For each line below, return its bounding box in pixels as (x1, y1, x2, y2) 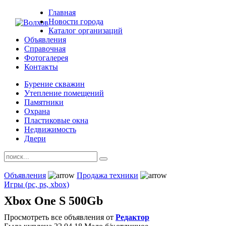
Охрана (24, 107, 50, 116)
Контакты (24, 63, 58, 71)
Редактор (116, 213, 149, 221)
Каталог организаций (48, 26, 123, 35)
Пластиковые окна (24, 116, 88, 125)
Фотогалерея (24, 53, 68, 62)
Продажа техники (77, 171, 138, 180)
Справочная (24, 44, 66, 53)
